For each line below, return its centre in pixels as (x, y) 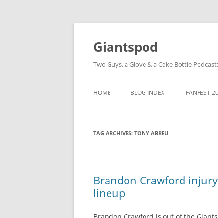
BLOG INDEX (147, 93)
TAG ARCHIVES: (114, 133)
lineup (109, 193)
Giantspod (126, 47)
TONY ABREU (151, 133)
